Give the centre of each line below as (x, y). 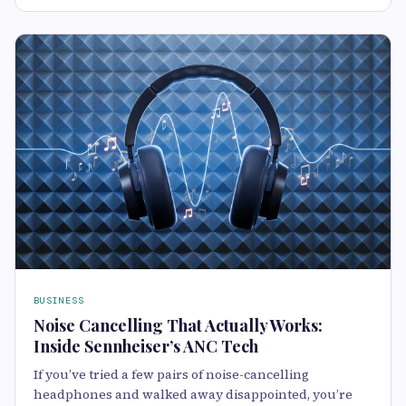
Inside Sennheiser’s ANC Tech (146, 347)
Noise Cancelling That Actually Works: (178, 326)
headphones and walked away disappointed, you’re (193, 395)
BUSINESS (59, 301)
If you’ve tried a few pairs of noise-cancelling (171, 375)
